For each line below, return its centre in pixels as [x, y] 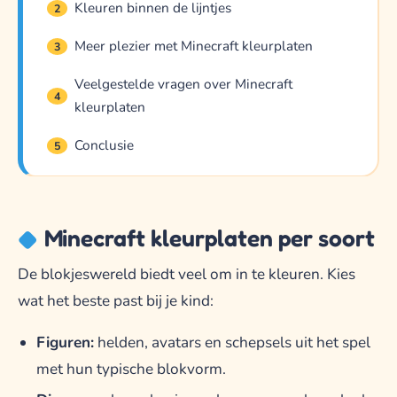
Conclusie [105, 145]
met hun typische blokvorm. [131, 370]
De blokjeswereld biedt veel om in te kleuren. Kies [187, 274]
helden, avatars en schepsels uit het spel [232, 343]
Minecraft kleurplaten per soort [209, 238]
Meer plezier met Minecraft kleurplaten [194, 46]
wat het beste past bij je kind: [116, 300]
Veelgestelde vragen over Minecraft [184, 84]
